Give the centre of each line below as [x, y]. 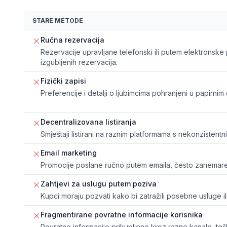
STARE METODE [58, 20]
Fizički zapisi [63, 81]
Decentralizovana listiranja [88, 122]
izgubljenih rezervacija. [79, 62]
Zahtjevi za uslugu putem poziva [99, 183]
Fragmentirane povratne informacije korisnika [122, 214]
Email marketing [69, 153]
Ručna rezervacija [72, 40]
